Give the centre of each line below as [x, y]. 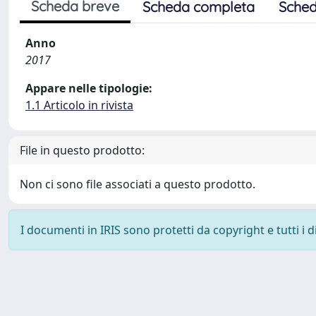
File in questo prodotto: [82, 150]
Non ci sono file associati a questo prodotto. [138, 184]
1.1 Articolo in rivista [79, 105]
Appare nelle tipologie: [89, 88]
